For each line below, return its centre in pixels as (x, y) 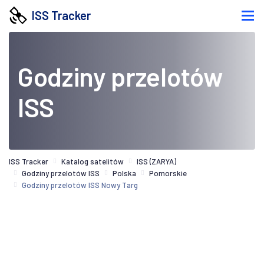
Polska (124, 173)
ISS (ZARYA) (156, 161)
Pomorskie (168, 173)
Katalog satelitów (93, 161)
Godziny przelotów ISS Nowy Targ (80, 185)
